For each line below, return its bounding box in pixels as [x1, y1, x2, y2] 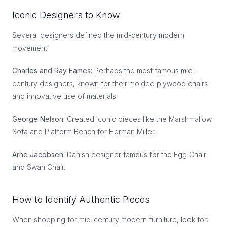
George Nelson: [12, 115, 65, 123]
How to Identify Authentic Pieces [12, 194, 150, 205]
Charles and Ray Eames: [12, 66, 92, 75]
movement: [12, 44, 49, 52]
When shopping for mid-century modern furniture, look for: [12, 215, 208, 224]
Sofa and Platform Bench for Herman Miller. [12, 127, 156, 136]
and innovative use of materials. [12, 92, 118, 100]
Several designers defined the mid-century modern [12, 31, 184, 40]
